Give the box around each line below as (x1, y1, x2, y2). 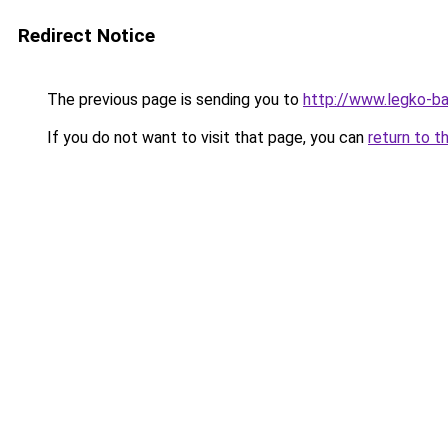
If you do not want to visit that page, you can (43, 128, 368, 147)
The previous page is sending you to (43, 90, 303, 109)
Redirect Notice (18, 24, 155, 47)
